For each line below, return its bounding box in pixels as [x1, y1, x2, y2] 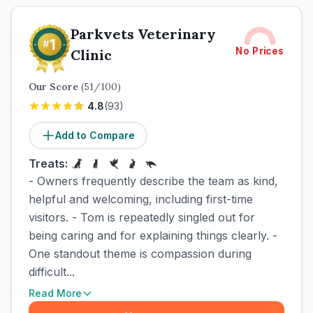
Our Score [29, 80, 81, 93]
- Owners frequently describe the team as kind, [29, 174, 278, 188]
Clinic [71, 46, 112, 64]
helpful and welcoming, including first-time [29, 192, 253, 206]
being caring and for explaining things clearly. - [29, 228, 277, 242]
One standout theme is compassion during [29, 247, 252, 261]
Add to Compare [55, 129, 135, 141]
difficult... [29, 265, 75, 279]
